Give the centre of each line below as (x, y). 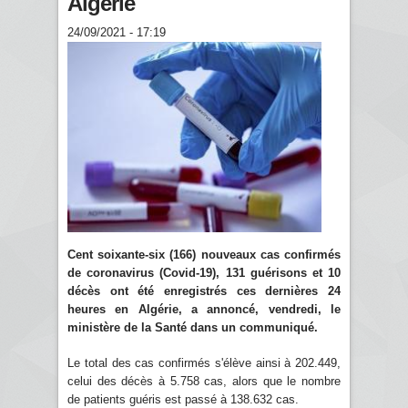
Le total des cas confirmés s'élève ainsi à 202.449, (204, 362)
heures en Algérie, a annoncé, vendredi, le (204, 309)
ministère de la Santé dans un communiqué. (193, 327)
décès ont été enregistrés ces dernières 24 (204, 291)
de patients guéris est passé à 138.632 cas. (183, 399)
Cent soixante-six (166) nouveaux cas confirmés (204, 254)
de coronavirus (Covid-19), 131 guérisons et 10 (204, 272)
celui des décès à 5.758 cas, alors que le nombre (204, 381)
